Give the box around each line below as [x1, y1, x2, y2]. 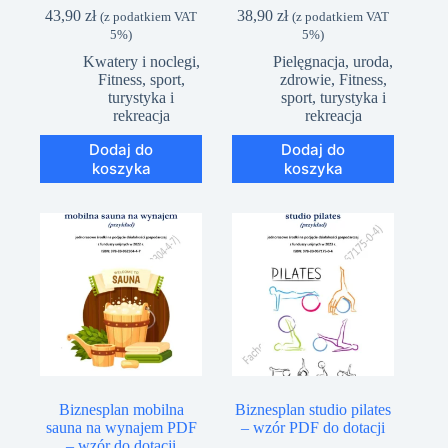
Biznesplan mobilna [58, 400, 184, 418]
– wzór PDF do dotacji [241, 418, 386, 436]
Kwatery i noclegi [82, 53, 196, 71]
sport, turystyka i [280, 89, 386, 107]
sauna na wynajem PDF [45, 418, 197, 436]
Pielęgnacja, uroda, [273, 53, 394, 71]
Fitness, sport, [97, 71, 185, 89]
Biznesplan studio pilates [235, 400, 392, 418]
